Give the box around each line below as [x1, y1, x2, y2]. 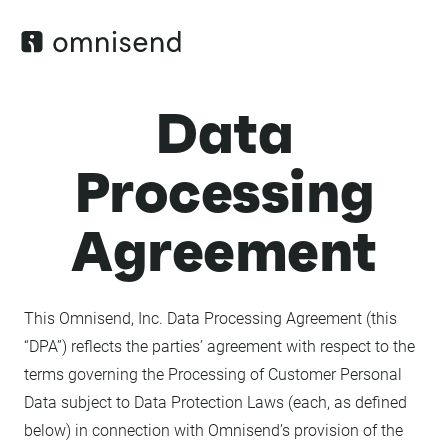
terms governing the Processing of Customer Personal [24, 365, 402, 384]
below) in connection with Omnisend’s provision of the [24, 421, 403, 440]
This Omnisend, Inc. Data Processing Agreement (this [24, 309, 397, 328]
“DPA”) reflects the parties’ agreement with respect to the [24, 337, 415, 356]
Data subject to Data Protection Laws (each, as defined [24, 393, 407, 412]
